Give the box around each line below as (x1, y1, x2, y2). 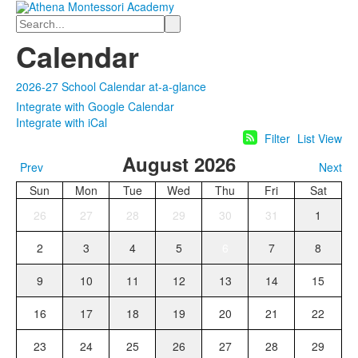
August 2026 (121, 150, 236, 178)
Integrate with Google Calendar (16, 98, 174, 115)
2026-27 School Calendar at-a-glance (16, 78, 206, 95)
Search (16, 13, 52, 30)
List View (297, 130, 342, 147)
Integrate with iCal (16, 114, 107, 131)
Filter (265, 130, 290, 147)
